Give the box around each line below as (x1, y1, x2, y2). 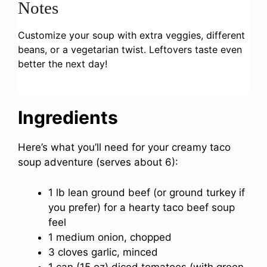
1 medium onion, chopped (48, 231, 172, 243)
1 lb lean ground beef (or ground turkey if (48, 186, 245, 198)
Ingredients (18, 107, 118, 129)
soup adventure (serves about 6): (18, 156, 178, 169)
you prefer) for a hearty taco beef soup (48, 201, 235, 213)
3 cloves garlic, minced (48, 246, 158, 258)
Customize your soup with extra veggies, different (18, 29, 245, 42)
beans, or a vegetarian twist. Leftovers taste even (18, 44, 242, 56)
